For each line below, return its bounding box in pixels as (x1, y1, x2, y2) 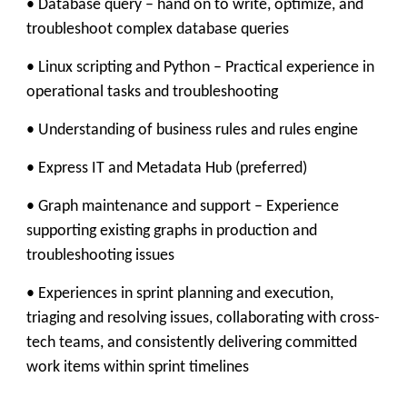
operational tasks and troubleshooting (26, 84, 278, 101)
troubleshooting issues (26, 247, 174, 264)
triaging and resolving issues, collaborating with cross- (26, 310, 380, 327)
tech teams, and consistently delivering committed (26, 334, 357, 352)
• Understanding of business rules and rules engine (26, 122, 358, 139)
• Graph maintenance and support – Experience (26, 198, 339, 215)
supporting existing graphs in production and (26, 223, 317, 240)
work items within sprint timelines (26, 359, 249, 376)
